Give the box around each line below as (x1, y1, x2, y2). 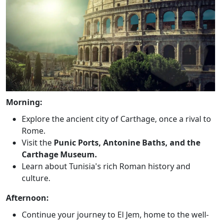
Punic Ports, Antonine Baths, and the (54, 137, 200, 148)
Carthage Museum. (22, 149, 97, 160)
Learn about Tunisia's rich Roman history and (22, 161, 190, 172)
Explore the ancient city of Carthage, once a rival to (22, 113, 211, 125)
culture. (22, 173, 50, 184)
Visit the (22, 137, 54, 148)
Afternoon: (6, 192, 49, 204)
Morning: (6, 97, 42, 108)
